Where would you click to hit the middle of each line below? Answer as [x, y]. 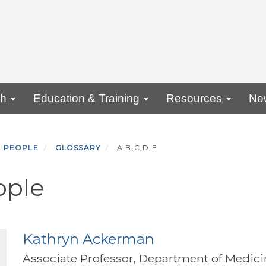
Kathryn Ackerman [88, 239]
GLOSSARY [78, 148]
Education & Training [88, 99]
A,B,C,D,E [136, 148]
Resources [196, 99]
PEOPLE [21, 148]
